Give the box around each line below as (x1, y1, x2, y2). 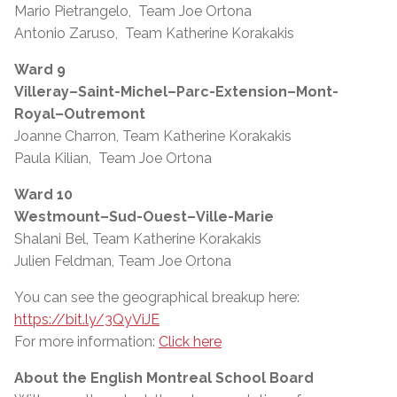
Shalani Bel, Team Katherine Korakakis (14, 230, 261, 247)
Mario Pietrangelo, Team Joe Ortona (14, 2, 252, 19)
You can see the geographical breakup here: (14, 288, 300, 306)
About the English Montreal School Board (14, 369, 314, 386)
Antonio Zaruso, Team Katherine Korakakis (14, 24, 294, 42)
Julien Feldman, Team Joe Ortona (14, 252, 231, 269)
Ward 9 (14, 60, 66, 78)
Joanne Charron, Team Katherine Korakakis (14, 127, 292, 144)
